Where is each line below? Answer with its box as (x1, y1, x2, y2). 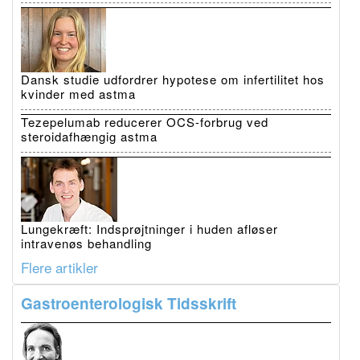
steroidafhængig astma (21, 127, 157, 145)
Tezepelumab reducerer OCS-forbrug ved (21, 112, 268, 130)
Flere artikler (21, 256, 98, 277)
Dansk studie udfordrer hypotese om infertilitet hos (21, 70, 325, 88)
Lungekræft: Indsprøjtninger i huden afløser (21, 219, 278, 237)
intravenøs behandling (21, 234, 152, 252)
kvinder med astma (21, 84, 136, 102)
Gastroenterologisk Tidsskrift (21, 292, 236, 314)
